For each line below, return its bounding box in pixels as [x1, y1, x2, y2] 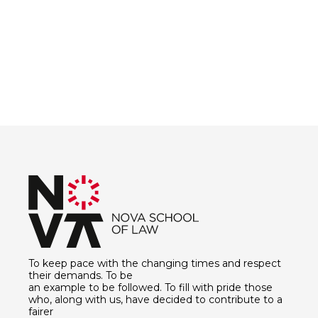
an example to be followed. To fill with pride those [28, 280, 273, 294]
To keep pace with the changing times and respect [28, 256, 281, 270]
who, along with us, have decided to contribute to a [28, 292, 283, 306]
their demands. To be [28, 268, 133, 282]
